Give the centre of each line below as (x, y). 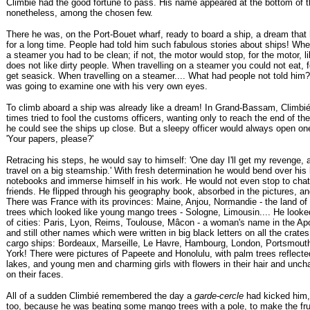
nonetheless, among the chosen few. (80, 13)
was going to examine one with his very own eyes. (107, 86)
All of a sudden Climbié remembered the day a (100, 296)
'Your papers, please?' (50, 139)
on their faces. (35, 274)
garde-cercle (219, 296)
